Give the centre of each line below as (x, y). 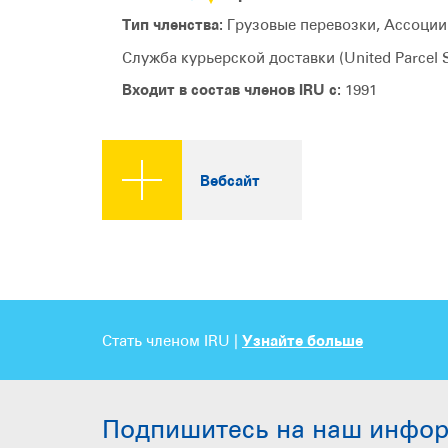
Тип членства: (172, 25)
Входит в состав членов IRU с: (231, 89)
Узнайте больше (302, 341)
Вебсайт (230, 181)
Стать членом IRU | (172, 341)
